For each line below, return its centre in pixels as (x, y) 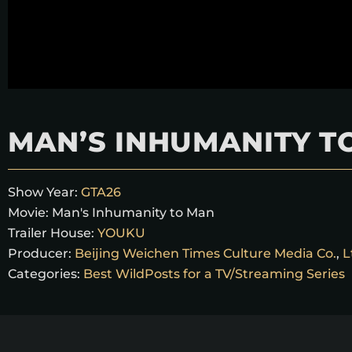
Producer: (40, 253)
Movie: (30, 213)
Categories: (44, 274)
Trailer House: (51, 233)
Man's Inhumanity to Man (133, 213)
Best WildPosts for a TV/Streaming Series (214, 274)
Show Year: (43, 192)
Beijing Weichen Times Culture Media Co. (205, 253)
